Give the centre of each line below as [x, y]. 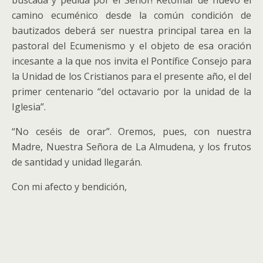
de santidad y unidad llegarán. [77, 162]
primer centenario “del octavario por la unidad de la [131, 92]
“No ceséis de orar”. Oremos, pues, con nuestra [131, 131]
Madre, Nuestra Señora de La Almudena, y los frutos [131, 147]
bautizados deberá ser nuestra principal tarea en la [131, 31]
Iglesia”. [29, 107]
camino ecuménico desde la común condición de [131, 15]
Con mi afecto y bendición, [69, 187]
